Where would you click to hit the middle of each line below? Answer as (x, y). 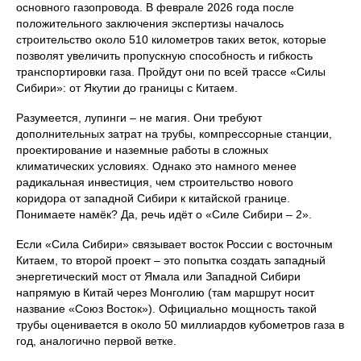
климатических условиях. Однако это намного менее (156, 166)
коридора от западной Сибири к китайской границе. (153, 199)
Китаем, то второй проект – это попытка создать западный (171, 261)
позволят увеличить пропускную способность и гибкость (164, 56)
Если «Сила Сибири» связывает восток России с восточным (174, 245)
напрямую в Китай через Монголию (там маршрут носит (165, 293)
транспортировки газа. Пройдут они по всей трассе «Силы (171, 72)
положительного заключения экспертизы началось (150, 24)
